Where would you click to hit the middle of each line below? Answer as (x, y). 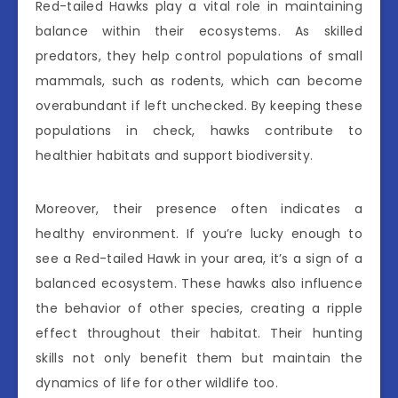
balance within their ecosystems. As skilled (199, 32)
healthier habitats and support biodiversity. (175, 156)
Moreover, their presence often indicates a (199, 209)
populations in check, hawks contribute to (199, 131)
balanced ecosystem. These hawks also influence (199, 284)
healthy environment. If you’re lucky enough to (199, 234)
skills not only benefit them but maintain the (199, 358)
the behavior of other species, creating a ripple (199, 309)
